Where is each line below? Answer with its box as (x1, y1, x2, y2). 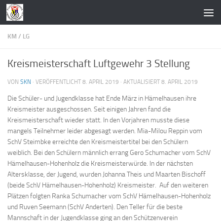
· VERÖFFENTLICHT (33, 78, 82, 85)
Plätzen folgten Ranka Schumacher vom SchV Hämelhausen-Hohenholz (7, 192, 211, 201)
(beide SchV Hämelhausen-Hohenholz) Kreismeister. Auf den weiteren (7, 181, 208, 190)
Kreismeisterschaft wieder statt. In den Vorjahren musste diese (7, 116, 189, 125)
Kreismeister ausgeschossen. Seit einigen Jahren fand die (7, 105, 171, 114)
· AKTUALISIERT (119, 78, 161, 85)
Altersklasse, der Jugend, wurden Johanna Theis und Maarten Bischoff (7, 170, 206, 179)
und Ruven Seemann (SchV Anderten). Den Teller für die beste (7, 203, 183, 212)
